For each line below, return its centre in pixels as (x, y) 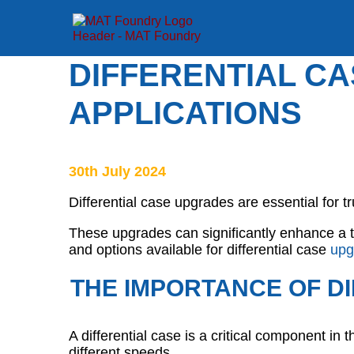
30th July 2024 (117, 171)
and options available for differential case (200, 250)
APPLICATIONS (185, 113)
